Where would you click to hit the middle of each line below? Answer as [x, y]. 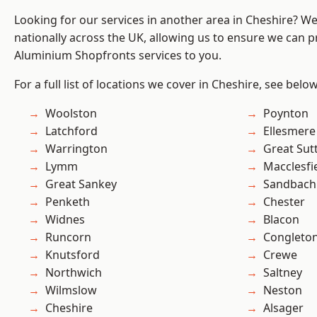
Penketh [68, 202]
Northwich [74, 273]
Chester [284, 202]
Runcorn [68, 237]
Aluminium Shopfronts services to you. [118, 56]
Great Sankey [81, 184]
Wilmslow [71, 290]
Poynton [286, 114]
